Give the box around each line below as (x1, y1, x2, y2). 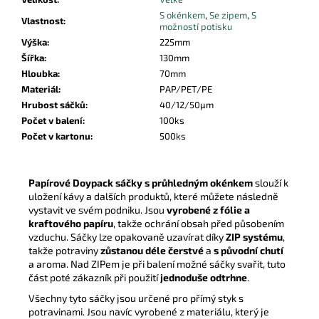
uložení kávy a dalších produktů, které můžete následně (28, 189, 278, 202)
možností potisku (159, 20, 232, 32)
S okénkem (159, 9, 205, 21)
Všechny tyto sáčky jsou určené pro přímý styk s (28, 291, 244, 304)
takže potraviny (28, 244, 100, 256)
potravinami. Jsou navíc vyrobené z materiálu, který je (28, 305, 269, 318)
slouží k (255, 176, 288, 189)
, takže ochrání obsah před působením (113, 216, 284, 229)
